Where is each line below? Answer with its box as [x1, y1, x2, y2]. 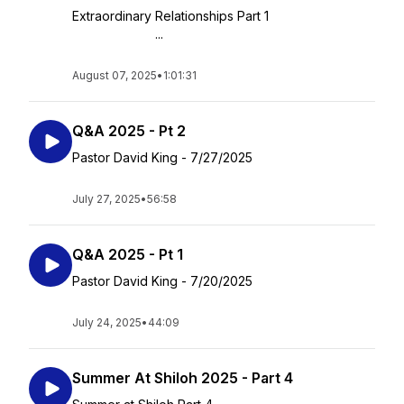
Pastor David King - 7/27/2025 [72, 150, 252, 165]
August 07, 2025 [72, 69, 157, 82]
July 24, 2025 [72, 316, 142, 329]
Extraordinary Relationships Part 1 [72, 8, 373, 23]
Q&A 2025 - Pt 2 [72, 122, 186, 140]
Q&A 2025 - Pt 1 [72, 245, 183, 263]
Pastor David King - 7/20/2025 [72, 273, 252, 289]
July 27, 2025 [72, 192, 141, 206]
